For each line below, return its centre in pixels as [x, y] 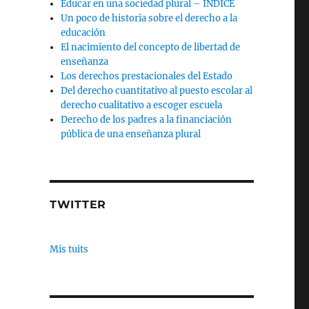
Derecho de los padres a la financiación [147, 120]
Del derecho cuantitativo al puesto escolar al [157, 91]
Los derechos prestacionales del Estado [147, 76]
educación [83, 33]
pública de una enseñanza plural [131, 134]
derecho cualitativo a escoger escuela [142, 105]
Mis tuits [69, 249]
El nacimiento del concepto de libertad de [151, 47]
